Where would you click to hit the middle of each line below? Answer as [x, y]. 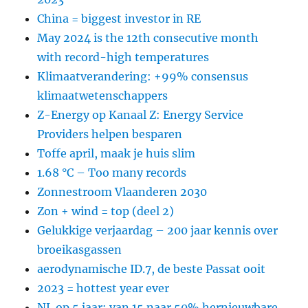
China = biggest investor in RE [119, 18]
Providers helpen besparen [110, 134]
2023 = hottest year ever [103, 288]
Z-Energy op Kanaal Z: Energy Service [141, 114]
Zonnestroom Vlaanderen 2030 [122, 191]
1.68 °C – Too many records [112, 172]
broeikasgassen [80, 249]
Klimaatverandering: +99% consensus [143, 76]
